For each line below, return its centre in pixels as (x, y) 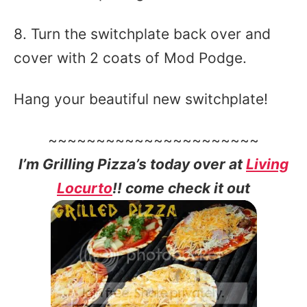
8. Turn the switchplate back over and (142, 34)
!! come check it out (181, 188)
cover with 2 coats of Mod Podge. (130, 58)
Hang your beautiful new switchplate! (141, 99)
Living (267, 164)
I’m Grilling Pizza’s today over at (132, 164)
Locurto (85, 188)
